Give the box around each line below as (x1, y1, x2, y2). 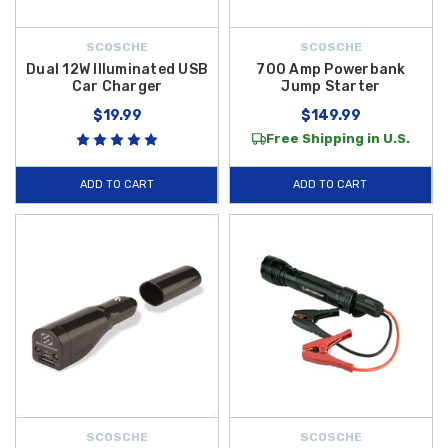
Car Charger (71, 78, 163, 96)
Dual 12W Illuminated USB (26, 61, 208, 79)
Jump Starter (281, 78, 381, 96)
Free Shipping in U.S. (265, 131, 410, 147)
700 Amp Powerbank (256, 61, 406, 79)
